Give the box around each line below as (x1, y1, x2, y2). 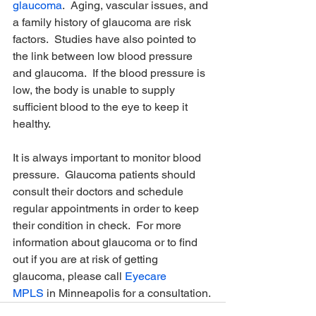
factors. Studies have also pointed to (13, 32, 199, 46)
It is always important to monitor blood (13, 151, 204, 164)
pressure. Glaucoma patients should (13, 168, 198, 181)
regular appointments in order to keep (13, 202, 202, 215)
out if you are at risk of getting (13, 253, 161, 266)
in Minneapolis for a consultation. (44, 286, 211, 300)
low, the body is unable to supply (13, 83, 178, 97)
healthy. (13, 117, 51, 130)
